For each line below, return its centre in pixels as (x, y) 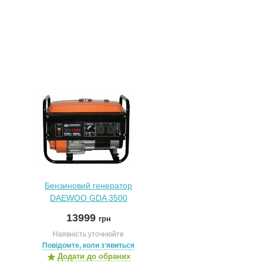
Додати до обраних (94, 256)
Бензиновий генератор (89, 186)
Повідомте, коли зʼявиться (89, 245)
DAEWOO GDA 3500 (88, 198)
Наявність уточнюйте (89, 234)
